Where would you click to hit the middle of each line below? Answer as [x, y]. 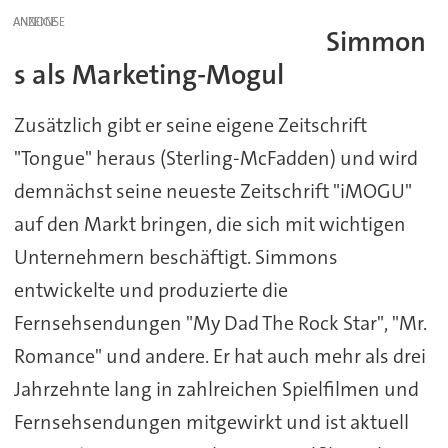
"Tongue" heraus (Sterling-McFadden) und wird [215, 158]
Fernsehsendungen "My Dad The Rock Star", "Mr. [220, 323]
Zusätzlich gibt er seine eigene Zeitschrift [190, 125]
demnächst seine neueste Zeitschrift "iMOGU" [212, 191]
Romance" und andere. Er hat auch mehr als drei [219, 356]
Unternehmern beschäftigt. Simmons [175, 257]
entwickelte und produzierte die [150, 290]
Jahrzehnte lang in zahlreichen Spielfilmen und [216, 389]
